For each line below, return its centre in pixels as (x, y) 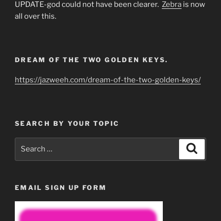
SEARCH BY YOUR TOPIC (67, 123)
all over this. (36, 16)
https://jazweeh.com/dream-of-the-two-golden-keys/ (108, 80)
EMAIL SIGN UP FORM (61, 187)
